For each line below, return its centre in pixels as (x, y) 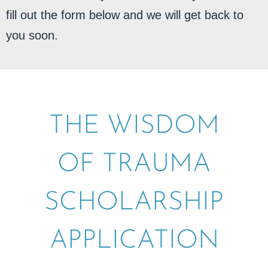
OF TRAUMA (134, 165)
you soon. (32, 35)
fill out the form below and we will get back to (125, 15)
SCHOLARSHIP (134, 203)
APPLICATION (134, 241)
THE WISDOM (134, 127)
